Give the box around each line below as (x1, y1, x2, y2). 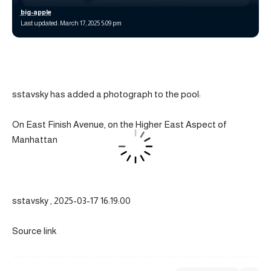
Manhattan (12, 134, 57, 145)
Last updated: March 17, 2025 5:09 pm (20, 19, 122, 27)
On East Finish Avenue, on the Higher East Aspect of (12, 119, 227, 129)
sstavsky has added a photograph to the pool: (12, 88, 201, 99)
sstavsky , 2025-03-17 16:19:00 (12, 195, 131, 206)
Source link (12, 225, 56, 236)
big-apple (20, 8, 51, 16)
